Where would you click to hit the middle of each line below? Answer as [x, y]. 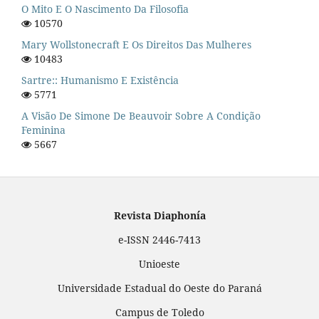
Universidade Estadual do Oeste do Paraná [159, 288]
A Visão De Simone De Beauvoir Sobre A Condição [141, 115]
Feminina [43, 130]
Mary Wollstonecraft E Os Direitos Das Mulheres [136, 44]
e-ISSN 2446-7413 [159, 239]
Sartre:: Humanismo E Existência [100, 80]
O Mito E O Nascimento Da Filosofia [105, 9]
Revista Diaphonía [159, 215]
